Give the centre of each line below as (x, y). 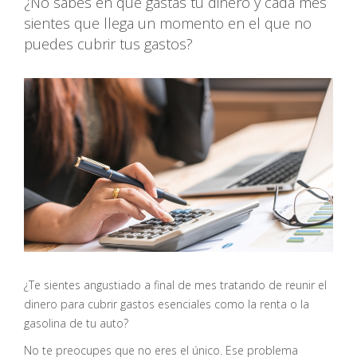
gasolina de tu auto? (76, 323)
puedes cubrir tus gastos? (108, 44)
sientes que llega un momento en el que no (168, 23)
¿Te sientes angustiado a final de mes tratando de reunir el (175, 284)
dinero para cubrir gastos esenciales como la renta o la (167, 304)
